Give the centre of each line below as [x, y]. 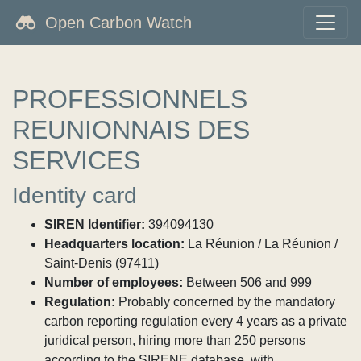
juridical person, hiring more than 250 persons [175, 340]
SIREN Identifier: [95, 224]
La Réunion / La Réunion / [261, 244]
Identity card [75, 195]
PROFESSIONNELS [130, 99]
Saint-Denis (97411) [102, 263]
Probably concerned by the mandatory [225, 302]
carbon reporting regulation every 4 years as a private [196, 321]
